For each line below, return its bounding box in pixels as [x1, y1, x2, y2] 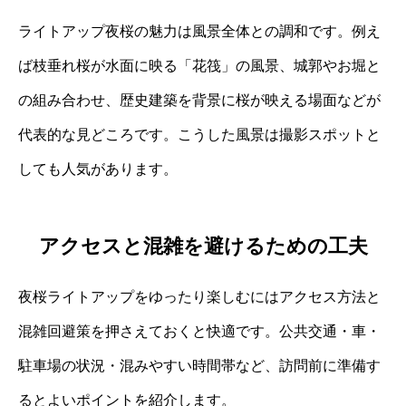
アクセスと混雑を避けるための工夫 [38, 234, 368, 257]
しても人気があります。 [18, 161, 178, 178]
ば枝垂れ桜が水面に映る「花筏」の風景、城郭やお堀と [18, 58, 381, 74]
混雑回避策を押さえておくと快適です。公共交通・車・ [18, 323, 381, 339]
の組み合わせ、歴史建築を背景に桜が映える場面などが [18, 92, 381, 109]
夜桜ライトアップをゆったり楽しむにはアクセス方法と [18, 288, 381, 304]
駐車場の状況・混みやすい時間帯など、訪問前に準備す [18, 357, 381, 373]
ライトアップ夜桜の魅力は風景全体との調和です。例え [18, 24, 381, 40]
